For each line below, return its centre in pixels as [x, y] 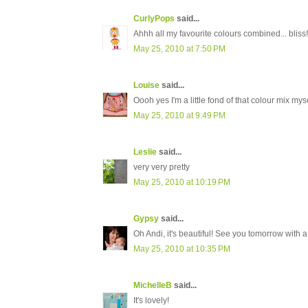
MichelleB [153, 286]
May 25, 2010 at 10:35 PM [182, 249]
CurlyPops [154, 19]
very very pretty [162, 167]
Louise [146, 86]
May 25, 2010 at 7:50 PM [179, 49]
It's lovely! [151, 301]
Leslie [145, 152]
